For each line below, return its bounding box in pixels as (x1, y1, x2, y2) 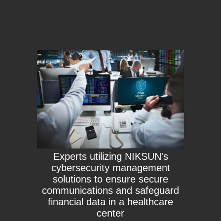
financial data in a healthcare (48, 196, 173, 208)
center (97, 208, 124, 219)
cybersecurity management (51, 162, 170, 174)
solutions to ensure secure (53, 174, 168, 185)
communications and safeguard (42, 185, 179, 196)
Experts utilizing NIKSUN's (53, 151, 168, 162)
